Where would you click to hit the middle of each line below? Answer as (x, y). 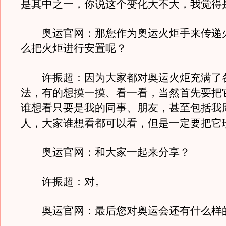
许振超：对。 (63, 182)
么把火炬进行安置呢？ (74, 48)
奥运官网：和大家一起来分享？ (105, 152)
